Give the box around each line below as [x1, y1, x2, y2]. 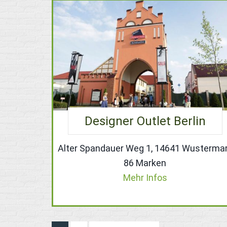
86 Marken [124, 158, 167, 169]
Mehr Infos [123, 172, 167, 183]
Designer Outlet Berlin [84, 114, 206, 129]
